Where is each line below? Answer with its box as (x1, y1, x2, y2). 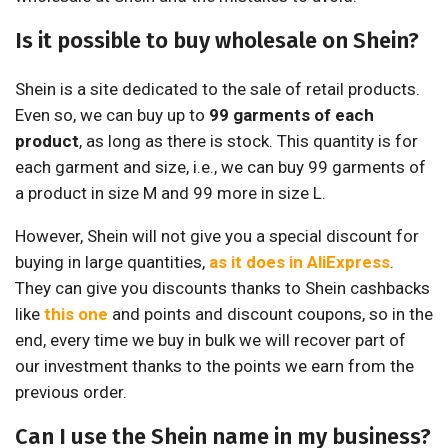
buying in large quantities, (15, 252, 209, 272)
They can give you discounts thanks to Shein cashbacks (15, 278, 430, 298)
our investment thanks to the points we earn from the (15, 356, 414, 376)
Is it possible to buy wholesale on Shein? (15, 27, 419, 54)
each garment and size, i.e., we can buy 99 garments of (15, 157, 426, 177)
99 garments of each (205, 105, 374, 125)
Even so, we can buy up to (15, 105, 205, 125)
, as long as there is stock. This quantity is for (79, 131, 418, 151)
